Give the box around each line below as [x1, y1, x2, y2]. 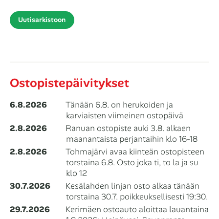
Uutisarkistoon [18, 15, 66, 24]
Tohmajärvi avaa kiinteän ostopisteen [66, 146, 204, 157]
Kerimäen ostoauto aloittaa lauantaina [66, 204, 209, 215]
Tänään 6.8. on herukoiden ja [66, 99, 173, 110]
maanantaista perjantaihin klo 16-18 [66, 133, 197, 145]
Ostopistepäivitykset [10, 75, 129, 91]
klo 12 [66, 168, 87, 179]
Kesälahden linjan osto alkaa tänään [66, 180, 199, 192]
